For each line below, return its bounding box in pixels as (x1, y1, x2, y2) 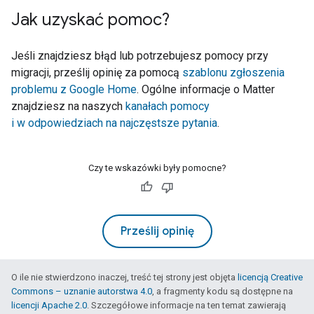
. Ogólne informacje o (137, 83, 243, 96)
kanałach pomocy (125, 100, 210, 113)
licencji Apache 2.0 (11, 300, 87, 310)
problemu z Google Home (11, 83, 137, 96)
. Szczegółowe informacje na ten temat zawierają (87, 300, 286, 310)
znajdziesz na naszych (11, 100, 125, 113)
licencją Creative (238, 272, 303, 282)
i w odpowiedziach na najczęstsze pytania (11, 116, 217, 130)
